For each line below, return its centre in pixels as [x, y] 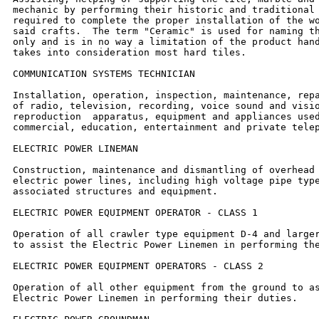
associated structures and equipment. [115, 191]
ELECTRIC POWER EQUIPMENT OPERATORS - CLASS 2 [138, 266]
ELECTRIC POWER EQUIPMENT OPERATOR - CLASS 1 [135, 212]
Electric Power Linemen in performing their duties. [155, 298]
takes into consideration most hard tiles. [130, 52]
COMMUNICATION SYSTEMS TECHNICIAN [104, 73]
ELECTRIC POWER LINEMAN [75, 148]
